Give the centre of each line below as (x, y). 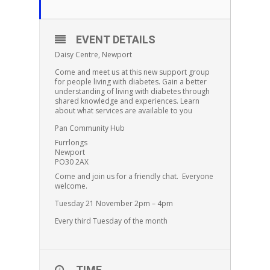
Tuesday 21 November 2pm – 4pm (114, 203)
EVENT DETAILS (115, 39)
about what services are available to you (123, 111)
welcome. (71, 186)
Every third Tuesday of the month (111, 221)
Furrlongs (71, 143)
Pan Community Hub (89, 128)
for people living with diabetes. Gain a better (130, 82)
